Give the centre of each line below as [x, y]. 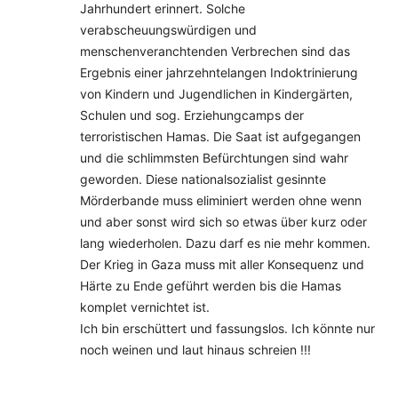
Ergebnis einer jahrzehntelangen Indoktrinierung [219, 72]
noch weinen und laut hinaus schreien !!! [195, 349]
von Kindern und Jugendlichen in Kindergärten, [216, 93]
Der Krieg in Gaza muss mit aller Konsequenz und [222, 264]
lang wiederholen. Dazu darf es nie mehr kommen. [225, 243]
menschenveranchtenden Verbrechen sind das [215, 51]
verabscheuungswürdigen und [168, 29]
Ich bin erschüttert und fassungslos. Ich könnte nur [227, 328]
